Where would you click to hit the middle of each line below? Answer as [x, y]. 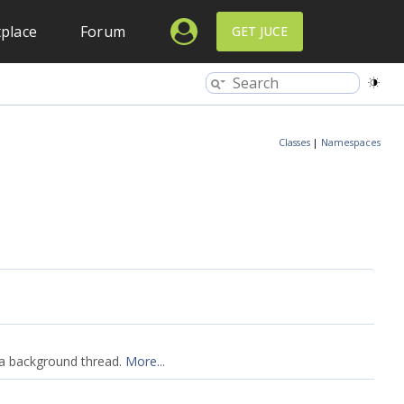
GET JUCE [260, 31]
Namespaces [351, 142]
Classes [294, 142]
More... [145, 361]
